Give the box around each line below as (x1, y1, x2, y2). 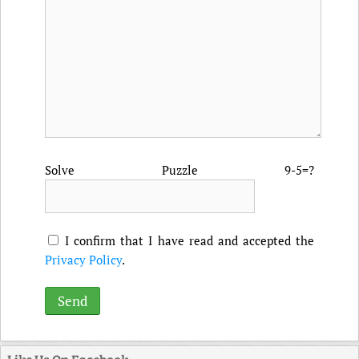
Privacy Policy (45, 252, 122, 268)
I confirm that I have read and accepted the (65, 232, 314, 248)
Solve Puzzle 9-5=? (45, 162, 314, 178)
